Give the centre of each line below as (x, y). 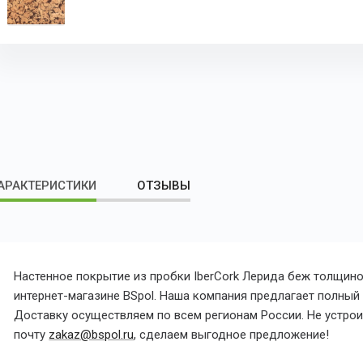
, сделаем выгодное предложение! (232, 335)
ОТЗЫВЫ (164, 186)
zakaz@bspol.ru (92, 335)
